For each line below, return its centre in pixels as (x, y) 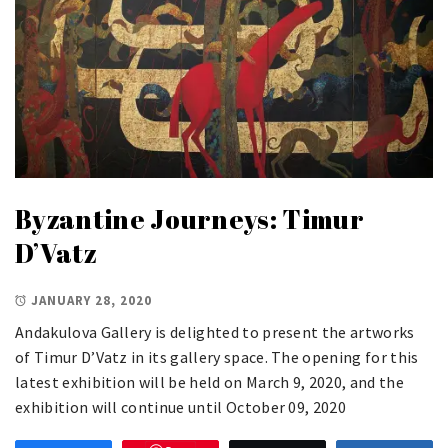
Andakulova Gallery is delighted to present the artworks (215, 331)
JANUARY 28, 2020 (91, 300)
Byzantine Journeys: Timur (190, 218)
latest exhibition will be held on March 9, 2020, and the (209, 381)
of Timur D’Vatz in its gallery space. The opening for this (217, 356)
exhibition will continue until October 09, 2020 (181, 406)
